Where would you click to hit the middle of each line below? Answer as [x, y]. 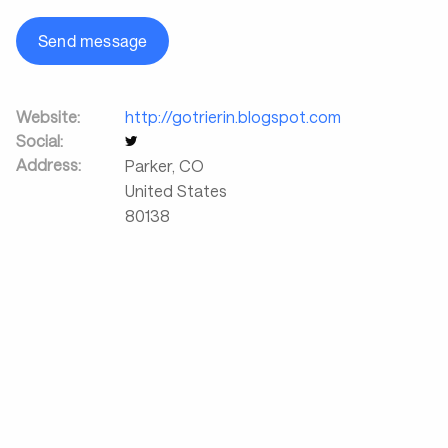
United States [176, 190]
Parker [148, 165]
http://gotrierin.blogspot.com [233, 116]
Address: [48, 164]
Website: [48, 116]
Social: [39, 140]
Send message [93, 41]
